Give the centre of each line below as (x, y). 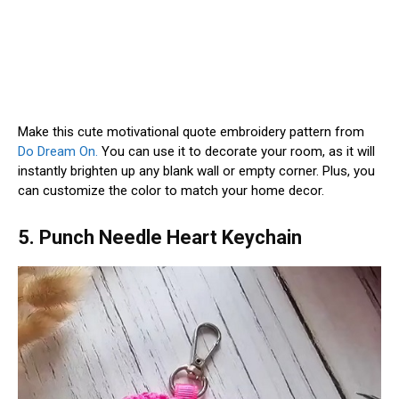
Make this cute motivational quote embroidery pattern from (191, 131)
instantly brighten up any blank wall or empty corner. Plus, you (196, 171)
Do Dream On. (58, 151)
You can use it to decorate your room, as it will (236, 151)
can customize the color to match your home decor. (171, 190)
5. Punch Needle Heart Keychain (160, 237)
